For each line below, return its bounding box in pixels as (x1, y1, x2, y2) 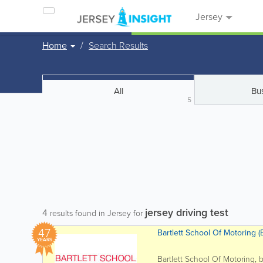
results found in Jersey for (48, 207, 145, 218)
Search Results (89, 39, 148, 52)
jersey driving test (145, 205, 228, 220)
